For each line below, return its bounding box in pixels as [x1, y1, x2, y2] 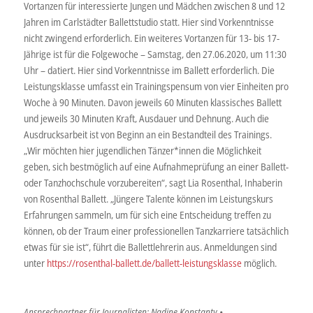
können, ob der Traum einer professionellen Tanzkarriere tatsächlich [23, 224, 289, 238]
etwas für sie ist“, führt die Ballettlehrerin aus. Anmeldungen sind [23, 240, 277, 254]
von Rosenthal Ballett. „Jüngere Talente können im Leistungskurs [23, 191, 273, 205]
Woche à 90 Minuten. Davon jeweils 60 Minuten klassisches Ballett [23, 95, 282, 109]
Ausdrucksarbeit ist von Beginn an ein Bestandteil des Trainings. [23, 127, 272, 141]
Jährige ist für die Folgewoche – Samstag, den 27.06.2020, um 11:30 [23, 47, 286, 61]
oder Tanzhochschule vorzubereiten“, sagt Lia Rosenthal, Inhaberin [23, 175, 282, 189]
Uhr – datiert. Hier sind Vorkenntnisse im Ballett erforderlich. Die [23, 63, 275, 77]
